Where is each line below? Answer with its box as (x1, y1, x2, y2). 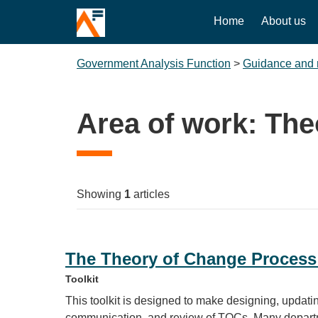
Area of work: (77, 108, 265, 139)
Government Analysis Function (77, 57, 231, 70)
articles (131, 188, 170, 200)
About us (261, 15, 307, 27)
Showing (77, 188, 124, 200)
